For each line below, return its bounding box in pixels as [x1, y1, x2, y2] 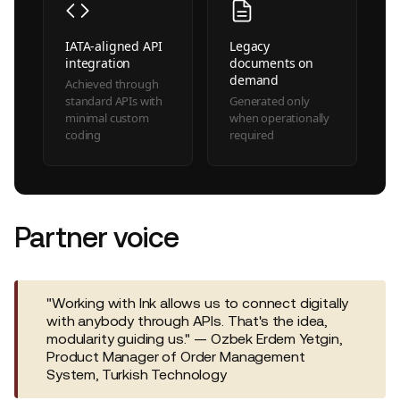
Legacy [229, 37, 271, 54]
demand [229, 71, 279, 88]
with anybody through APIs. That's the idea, [46, 312, 328, 330]
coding [65, 127, 102, 144]
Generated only [229, 93, 310, 110]
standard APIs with [65, 93, 163, 110]
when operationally [229, 110, 330, 127]
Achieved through [65, 76, 159, 93]
